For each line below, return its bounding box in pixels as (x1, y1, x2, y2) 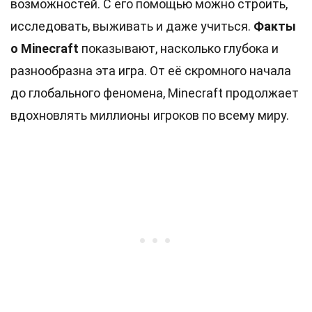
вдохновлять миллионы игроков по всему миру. (10, 108, 289, 123)
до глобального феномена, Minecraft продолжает (10, 86, 299, 100)
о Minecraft (10, 41, 79, 56)
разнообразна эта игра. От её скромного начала (10, 63, 291, 78)
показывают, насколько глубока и (79, 41, 279, 56)
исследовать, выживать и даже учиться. (10, 19, 253, 33)
